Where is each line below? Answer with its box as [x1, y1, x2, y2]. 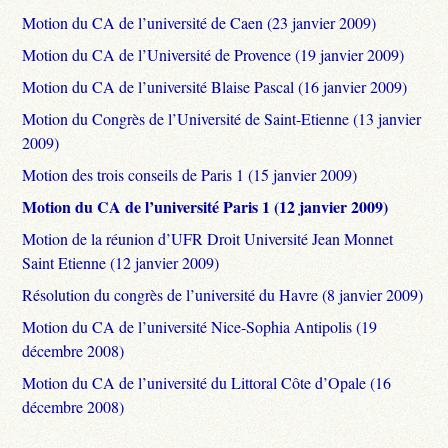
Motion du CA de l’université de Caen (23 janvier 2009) [22, 11, 377, 33]
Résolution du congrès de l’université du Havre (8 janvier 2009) [22, 283, 424, 305]
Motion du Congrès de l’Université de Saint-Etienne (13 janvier [22, 107, 422, 129]
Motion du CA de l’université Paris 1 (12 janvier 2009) [22, 194, 389, 218]
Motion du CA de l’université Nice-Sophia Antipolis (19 [22, 315, 378, 337]
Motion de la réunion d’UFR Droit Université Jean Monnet [22, 227, 394, 249]
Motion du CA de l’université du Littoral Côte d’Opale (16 [22, 371, 392, 393]
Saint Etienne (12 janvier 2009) [22, 251, 220, 273]
